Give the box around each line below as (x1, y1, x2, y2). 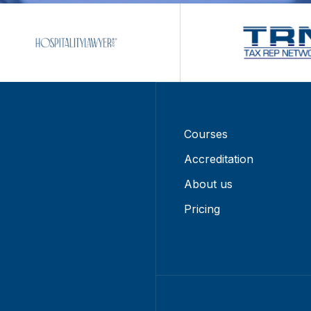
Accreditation (184, 152, 253, 167)
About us (184, 177, 233, 192)
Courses (184, 127, 228, 142)
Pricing (184, 202, 220, 217)
